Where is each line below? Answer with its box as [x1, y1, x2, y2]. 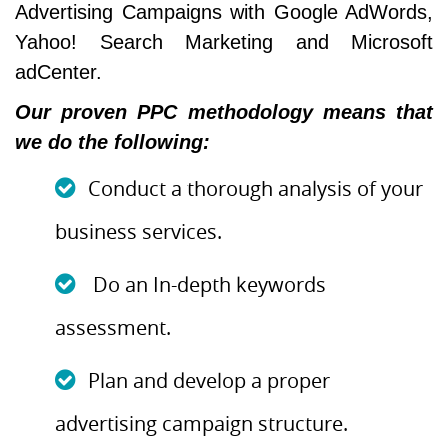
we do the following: [15, 131, 210, 153]
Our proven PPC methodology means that [15, 101, 433, 123]
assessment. [55, 314, 171, 341]
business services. [55, 218, 222, 245]
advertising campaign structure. [55, 410, 348, 437]
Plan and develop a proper [88, 367, 330, 394]
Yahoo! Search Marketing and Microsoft [15, 31, 433, 53]
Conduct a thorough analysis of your [88, 175, 423, 202]
